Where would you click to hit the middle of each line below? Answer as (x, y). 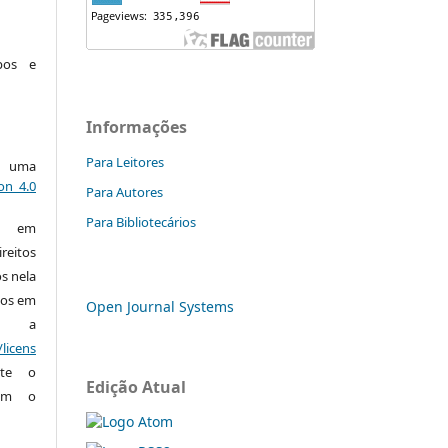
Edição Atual (136, 386)
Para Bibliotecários (141, 221)
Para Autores (124, 191)
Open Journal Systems (160, 306)
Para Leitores (125, 161)
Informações (136, 126)
